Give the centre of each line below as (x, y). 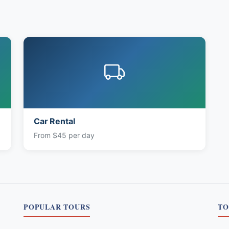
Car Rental (54, 121)
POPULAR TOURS (57, 207)
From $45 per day (64, 135)
